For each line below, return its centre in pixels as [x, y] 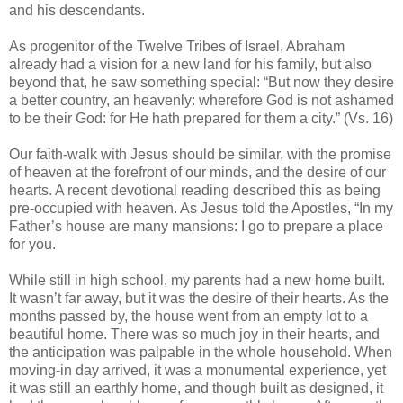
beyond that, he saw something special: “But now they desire [201, 83]
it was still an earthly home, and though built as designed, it [196, 389]
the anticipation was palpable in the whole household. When [201, 353]
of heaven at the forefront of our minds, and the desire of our [197, 173]
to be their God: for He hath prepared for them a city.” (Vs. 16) [201, 119]
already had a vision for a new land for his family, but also [190, 65]
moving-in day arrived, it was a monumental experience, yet [197, 371]
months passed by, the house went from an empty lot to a [188, 317]
